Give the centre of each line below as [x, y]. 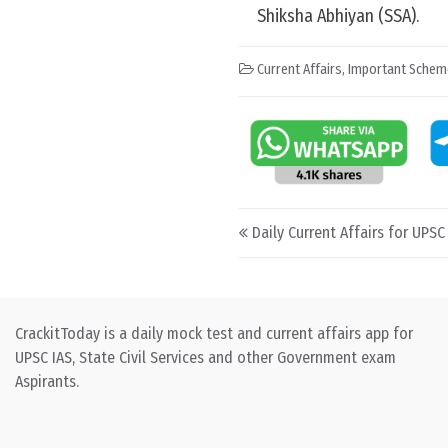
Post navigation [335, 225]
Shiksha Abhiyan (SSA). [338, 16]
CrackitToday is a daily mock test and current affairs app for [214, 334]
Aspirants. [47, 382]
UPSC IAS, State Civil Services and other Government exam [205, 358]
